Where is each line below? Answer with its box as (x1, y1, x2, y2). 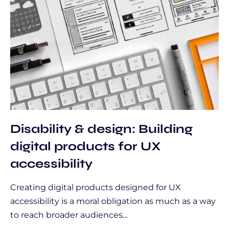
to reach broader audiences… (10, 210, 128, 220)
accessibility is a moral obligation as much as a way (10, 196, 216, 206)
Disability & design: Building (10, 121, 193, 136)
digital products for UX (10, 139, 161, 153)
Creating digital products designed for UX (10, 182, 181, 192)
